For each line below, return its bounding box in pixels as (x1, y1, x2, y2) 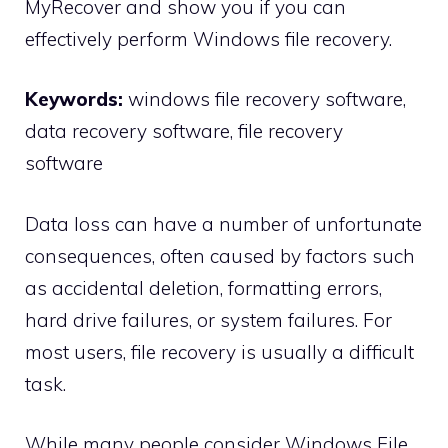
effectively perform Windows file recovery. (25, 26, 392, 51)
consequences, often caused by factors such (25, 243, 415, 268)
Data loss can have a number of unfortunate (25, 211, 422, 236)
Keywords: (25, 87, 123, 112)
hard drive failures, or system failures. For (25, 307, 392, 332)
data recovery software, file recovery (25, 119, 343, 144)
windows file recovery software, (123, 87, 406, 112)
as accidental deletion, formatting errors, (25, 275, 382, 300)
